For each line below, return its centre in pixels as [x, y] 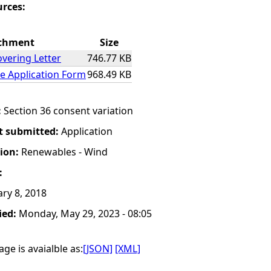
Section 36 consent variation [68, 111]
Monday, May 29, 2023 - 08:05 [85, 214]
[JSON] [98, 249]
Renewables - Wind [64, 152]
